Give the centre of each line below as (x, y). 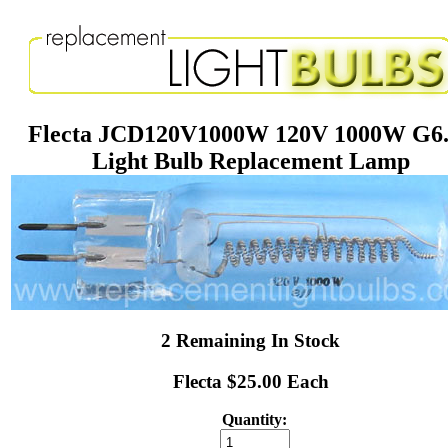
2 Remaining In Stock (251, 340)
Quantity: (255, 420)
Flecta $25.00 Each (251, 381)
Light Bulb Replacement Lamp (251, 160)
